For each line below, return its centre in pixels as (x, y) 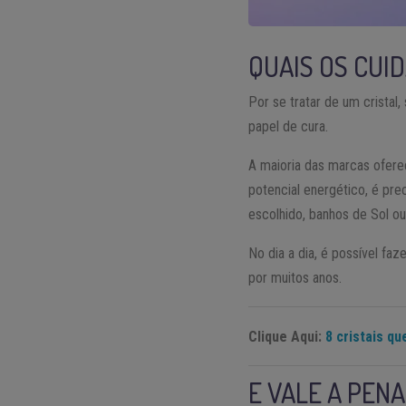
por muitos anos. (295, 278)
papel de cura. (289, 127)
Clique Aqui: (287, 337)
